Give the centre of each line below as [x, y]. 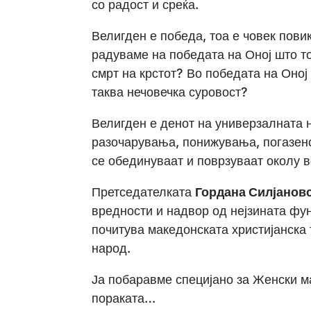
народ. [113, 248]
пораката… [124, 298]
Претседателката [143, 192]
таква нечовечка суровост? [170, 92]
